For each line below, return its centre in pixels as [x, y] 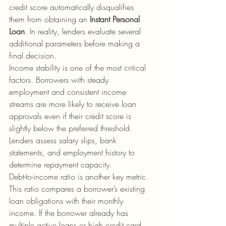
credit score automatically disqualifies [73, 7]
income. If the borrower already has [70, 213]
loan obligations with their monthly [67, 201]
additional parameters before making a [76, 43]
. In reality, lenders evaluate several [84, 31]
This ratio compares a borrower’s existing [78, 189]
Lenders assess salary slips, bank [64, 140]
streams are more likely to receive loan [74, 104]
